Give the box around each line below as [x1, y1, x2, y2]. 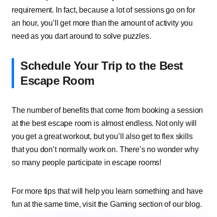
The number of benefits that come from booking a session [12, 106, 203, 114]
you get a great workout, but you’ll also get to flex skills [12, 132, 193, 140]
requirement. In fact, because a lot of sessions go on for [12, 6, 195, 14]
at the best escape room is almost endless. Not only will [12, 119, 197, 127]
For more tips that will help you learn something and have [12, 187, 203, 195]
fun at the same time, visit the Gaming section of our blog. [12, 200, 202, 208]
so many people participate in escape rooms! [12, 158, 162, 167]
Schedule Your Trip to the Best [20, 59, 183, 72]
